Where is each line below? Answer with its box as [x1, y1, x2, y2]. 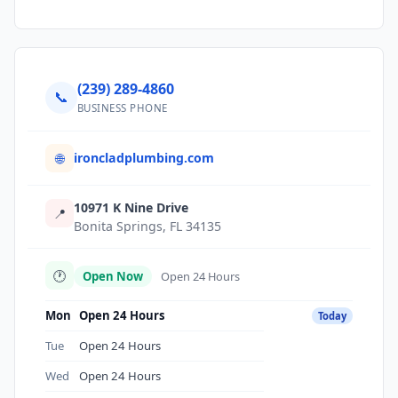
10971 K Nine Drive [74, 199, 188, 216]
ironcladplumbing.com [74, 149, 214, 166]
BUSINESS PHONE [77, 101, 168, 115]
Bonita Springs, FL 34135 [74, 218, 221, 235]
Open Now [83, 267, 143, 284]
